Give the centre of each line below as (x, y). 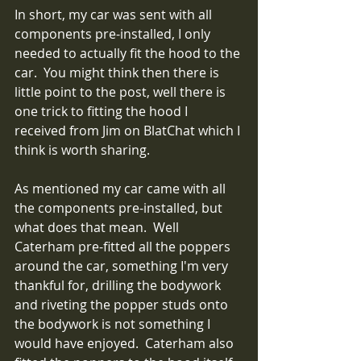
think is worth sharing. (82, 150)
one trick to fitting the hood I (103, 111)
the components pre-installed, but (120, 208)
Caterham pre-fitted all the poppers (124, 247)
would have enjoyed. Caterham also (126, 343)
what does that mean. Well (98, 227)
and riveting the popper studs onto (123, 305)
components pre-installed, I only (114, 34)
